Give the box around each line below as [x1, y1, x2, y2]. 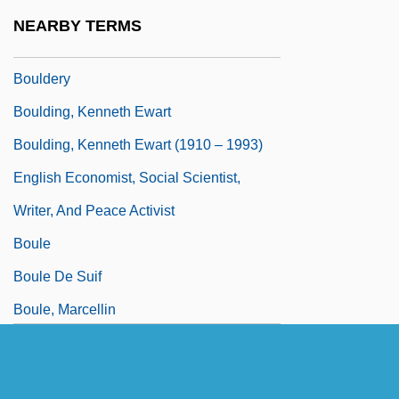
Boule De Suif [13, 268, 102, 284]
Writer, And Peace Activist [13, 202, 175, 218]
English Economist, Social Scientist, [13, 169, 240, 185]
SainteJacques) [13, 367, 112, 383]
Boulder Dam [13, 4, 97, 20]
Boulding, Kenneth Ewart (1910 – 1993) [13, 136, 263, 152]
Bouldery [13, 70, 70, 86]
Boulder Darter [13, 37, 106, 53]
